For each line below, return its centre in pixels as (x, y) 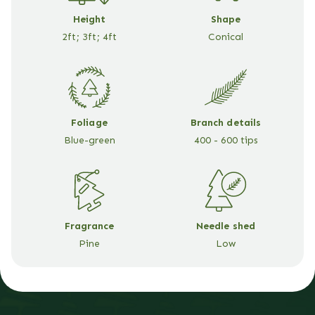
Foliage (89, 122)
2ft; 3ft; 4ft (89, 36)
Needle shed (226, 225)
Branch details (226, 122)
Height (89, 18)
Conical (226, 36)
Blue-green (89, 139)
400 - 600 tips (226, 139)
